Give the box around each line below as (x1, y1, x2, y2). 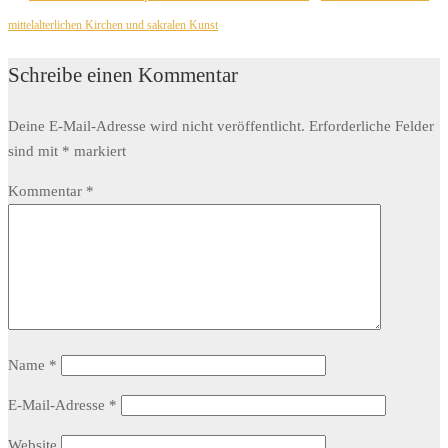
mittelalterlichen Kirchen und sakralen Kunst (8, 18, 218, 33)
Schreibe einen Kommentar (8, 63, 238, 88)
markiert (70, 143, 126, 160)
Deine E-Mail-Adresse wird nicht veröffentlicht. (8, 118, 305, 135)
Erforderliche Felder (309, 118, 434, 135)
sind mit (8, 143, 62, 160)
